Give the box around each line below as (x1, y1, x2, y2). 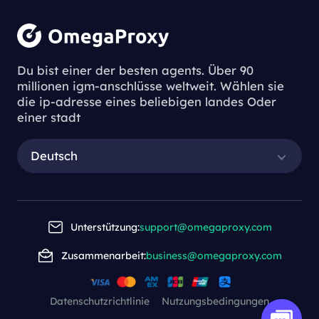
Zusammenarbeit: (61, 249, 146, 263)
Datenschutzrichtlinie (50, 294, 150, 308)
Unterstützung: (70, 220, 140, 234)
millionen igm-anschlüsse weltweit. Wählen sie (16, 78, 284, 93)
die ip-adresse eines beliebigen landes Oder (16, 94, 276, 109)
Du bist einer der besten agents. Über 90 (16, 63, 253, 78)
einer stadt (16, 110, 80, 125)
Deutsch (31, 148, 78, 163)
